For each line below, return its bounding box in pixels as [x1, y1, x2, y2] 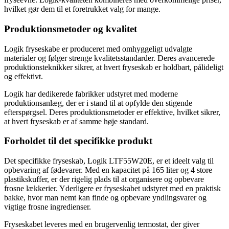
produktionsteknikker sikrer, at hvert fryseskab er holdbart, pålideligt [4, 62, 223, 72]
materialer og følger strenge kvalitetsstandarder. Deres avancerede [4, 53, 215, 62]
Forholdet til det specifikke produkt [4, 135, 152, 147]
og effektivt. [4, 72, 43, 81]
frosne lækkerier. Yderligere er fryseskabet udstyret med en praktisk [4, 184, 221, 193]
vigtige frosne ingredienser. [4, 202, 91, 212]
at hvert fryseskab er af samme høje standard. [4, 117, 149, 126]
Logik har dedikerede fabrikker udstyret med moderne [4, 89, 178, 98]
